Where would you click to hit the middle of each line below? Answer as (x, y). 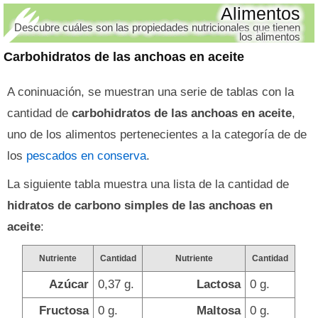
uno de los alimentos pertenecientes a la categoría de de (157, 135)
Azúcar (69, 284)
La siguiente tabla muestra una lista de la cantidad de (148, 184)
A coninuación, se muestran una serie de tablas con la (150, 92)
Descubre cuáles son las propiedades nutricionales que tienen (157, 27)
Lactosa (219, 284)
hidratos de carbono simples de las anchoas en (140, 205)
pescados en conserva (86, 156)
